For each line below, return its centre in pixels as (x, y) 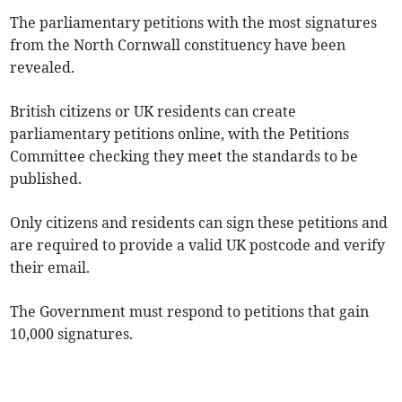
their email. (50, 268)
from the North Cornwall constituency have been (178, 45)
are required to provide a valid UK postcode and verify (198, 245)
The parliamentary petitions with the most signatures (194, 23)
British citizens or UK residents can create (153, 112)
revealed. (43, 68)
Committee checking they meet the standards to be (184, 157)
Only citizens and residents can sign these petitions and (199, 223)
